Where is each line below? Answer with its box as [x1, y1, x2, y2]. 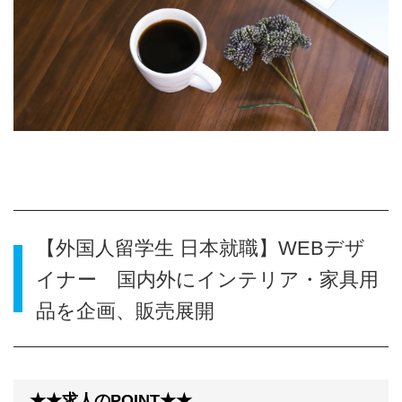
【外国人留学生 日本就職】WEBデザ [36, 237, 365, 260]
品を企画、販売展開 [36, 300, 214, 323]
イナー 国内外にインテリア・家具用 [36, 268, 379, 292]
